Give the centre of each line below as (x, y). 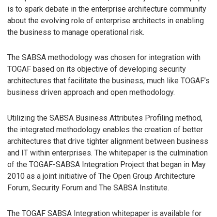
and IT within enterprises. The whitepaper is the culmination (108, 153)
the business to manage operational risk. (76, 32)
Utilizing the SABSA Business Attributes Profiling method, (105, 118)
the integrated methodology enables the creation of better (105, 130)
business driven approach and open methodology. (91, 93)
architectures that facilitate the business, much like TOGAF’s (108, 81)
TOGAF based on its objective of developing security (97, 69)
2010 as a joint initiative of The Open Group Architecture (101, 176)
